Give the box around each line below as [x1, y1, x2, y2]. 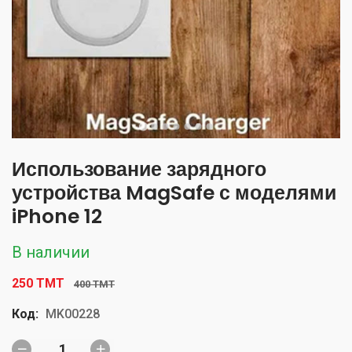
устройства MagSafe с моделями [12, 178, 336, 207]
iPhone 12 [12, 202, 102, 230]
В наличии [12, 242, 90, 262]
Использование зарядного [12, 155, 266, 183]
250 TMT [12, 275, 64, 291]
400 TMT [74, 277, 115, 290]
